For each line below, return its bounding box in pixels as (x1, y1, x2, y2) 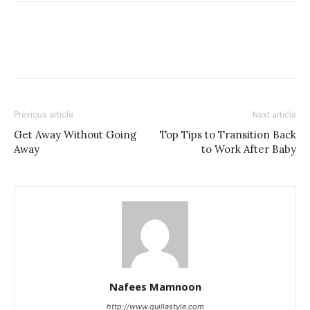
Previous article (14, 110, 73, 120)
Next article (253, 110, 296, 120)
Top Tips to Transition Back (160, 128, 296, 142)
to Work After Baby (201, 143, 296, 156)
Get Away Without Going (14, 128, 136, 142)
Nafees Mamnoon (109, 280, 201, 294)
